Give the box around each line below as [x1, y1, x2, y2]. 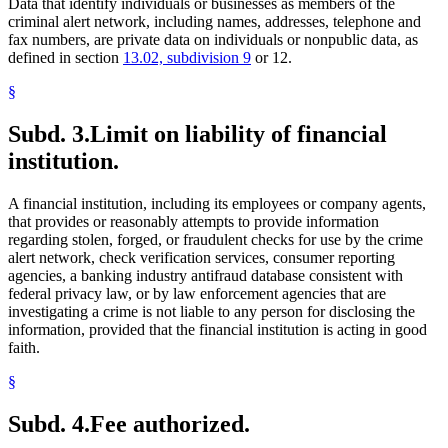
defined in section [8, 49, 123, 67]
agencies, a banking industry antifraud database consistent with [8, 267, 403, 285]
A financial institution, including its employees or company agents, [8, 195, 426, 213]
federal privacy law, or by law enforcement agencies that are [8, 285, 386, 303]
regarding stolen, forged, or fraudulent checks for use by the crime [8, 231, 423, 249]
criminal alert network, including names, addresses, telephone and [8, 13, 421, 31]
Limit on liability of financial [90, 121, 387, 148]
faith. [8, 339, 40, 357]
